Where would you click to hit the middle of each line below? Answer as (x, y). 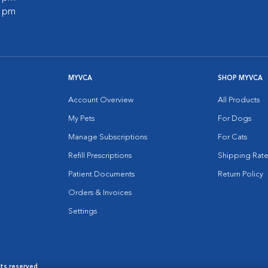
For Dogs (234, 119)
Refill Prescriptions (100, 156)
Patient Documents (101, 174)
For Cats (232, 137)
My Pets (81, 119)
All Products (239, 100)
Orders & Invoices (100, 193)
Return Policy (240, 174)
